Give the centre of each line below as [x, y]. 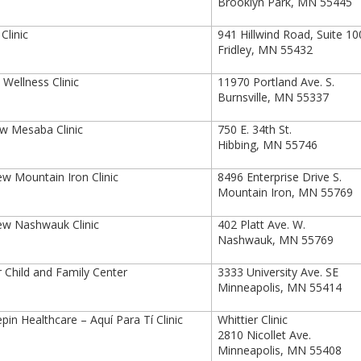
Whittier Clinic [253, 320]
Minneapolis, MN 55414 [280, 287]
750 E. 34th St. [255, 129]
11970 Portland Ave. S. [276, 82]
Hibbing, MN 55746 [268, 145]
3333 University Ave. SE [282, 272]
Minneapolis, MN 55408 [280, 350]
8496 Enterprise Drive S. [282, 177]
